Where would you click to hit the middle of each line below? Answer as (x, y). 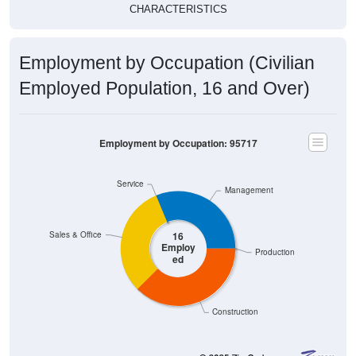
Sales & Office (76, 234)
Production (275, 252)
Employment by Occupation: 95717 (178, 143)
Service (130, 184)
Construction (236, 311)
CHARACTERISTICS (178, 9)
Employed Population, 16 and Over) (164, 88)
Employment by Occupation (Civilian (167, 62)
